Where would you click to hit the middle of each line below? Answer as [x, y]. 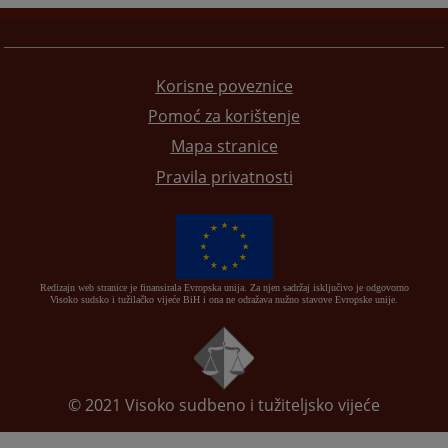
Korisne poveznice [224, 85]
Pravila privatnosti [224, 176]
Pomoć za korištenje [224, 115]
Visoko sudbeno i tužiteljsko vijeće [252, 404]
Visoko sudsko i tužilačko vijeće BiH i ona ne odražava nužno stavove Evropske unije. [224, 300]
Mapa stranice [224, 146]
